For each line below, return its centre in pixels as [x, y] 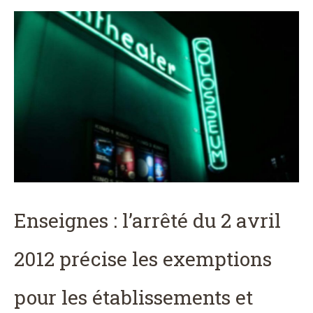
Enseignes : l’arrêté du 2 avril [147, 220]
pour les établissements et [133, 297]
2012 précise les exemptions [143, 259]
